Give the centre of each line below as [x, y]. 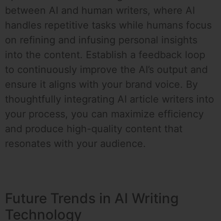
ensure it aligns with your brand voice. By [101, 85]
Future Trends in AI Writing [92, 199]
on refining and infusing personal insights [101, 40]
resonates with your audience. [75, 144]
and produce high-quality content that [94, 129]
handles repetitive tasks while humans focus [108, 25]
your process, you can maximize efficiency [104, 114]
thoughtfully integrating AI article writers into [110, 99]
